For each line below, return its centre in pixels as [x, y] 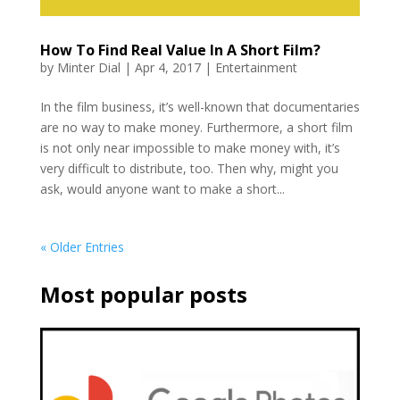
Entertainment [256, 68]
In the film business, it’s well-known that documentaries [200, 107]
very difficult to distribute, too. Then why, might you [189, 169]
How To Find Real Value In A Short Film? [180, 50]
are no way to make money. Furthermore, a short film [196, 128]
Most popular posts [143, 295]
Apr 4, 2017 [167, 68]
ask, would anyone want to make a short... [162, 189]
